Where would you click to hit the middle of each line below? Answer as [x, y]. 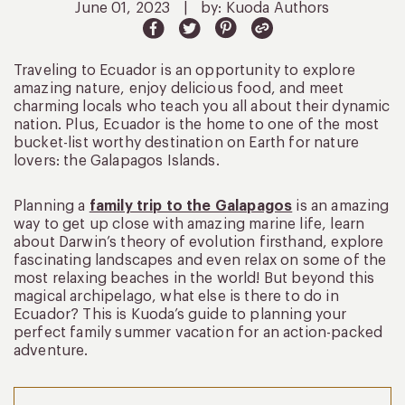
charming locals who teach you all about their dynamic [202, 106]
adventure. [51, 350]
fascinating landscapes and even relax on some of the [200, 260]
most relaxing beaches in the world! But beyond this [194, 278]
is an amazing [341, 206]
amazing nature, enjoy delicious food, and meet [179, 88]
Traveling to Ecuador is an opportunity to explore [184, 70]
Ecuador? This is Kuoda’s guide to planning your [180, 314]
